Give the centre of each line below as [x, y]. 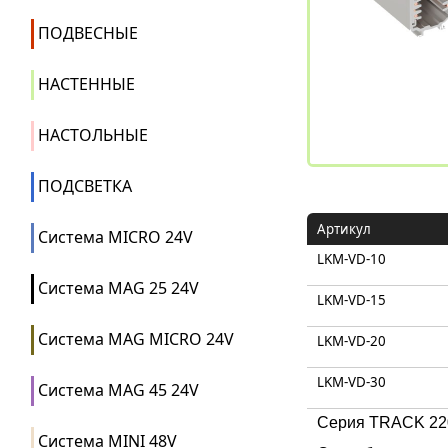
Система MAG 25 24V [118, 288]
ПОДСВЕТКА [85, 186]
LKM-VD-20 [351, 341]
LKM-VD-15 [351, 300]
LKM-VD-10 [351, 259]
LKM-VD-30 [351, 382]
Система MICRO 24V [115, 237]
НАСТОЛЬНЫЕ [93, 135]
